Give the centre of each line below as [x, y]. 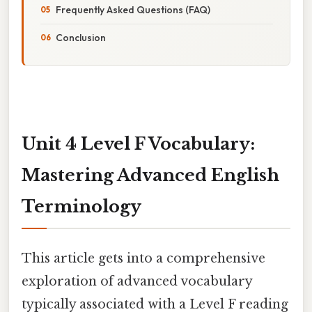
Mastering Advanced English [150, 175]
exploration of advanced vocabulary [137, 281]
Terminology [81, 206]
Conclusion [81, 37]
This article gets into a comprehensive [143, 258]
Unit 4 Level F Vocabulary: [138, 143]
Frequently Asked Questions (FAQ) [133, 9]
